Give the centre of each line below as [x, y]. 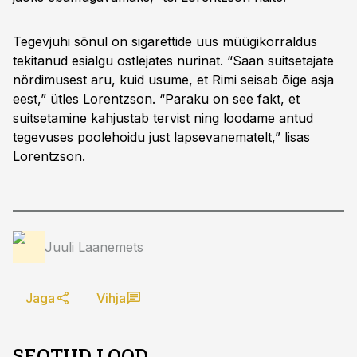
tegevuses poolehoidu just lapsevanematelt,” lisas [161, 137]
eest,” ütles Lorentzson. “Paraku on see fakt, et [156, 99]
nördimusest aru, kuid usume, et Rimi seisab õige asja [173, 80]
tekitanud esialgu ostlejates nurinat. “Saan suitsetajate [173, 61]
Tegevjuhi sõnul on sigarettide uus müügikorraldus [165, 41]
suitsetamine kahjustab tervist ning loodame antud [163, 118]
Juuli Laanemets [94, 247]
